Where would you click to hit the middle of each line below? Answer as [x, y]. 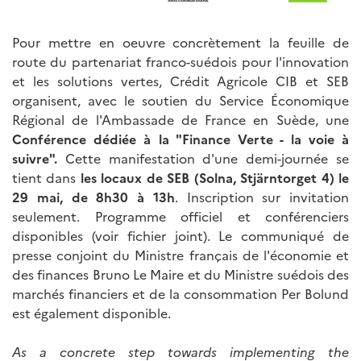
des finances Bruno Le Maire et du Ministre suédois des [180, 274]
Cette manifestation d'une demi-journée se [203, 158]
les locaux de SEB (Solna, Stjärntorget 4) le [215, 177]
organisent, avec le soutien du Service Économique [180, 100]
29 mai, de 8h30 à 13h [93, 196]
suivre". [35, 158]
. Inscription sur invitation [261, 196]
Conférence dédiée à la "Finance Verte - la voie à [180, 138]
